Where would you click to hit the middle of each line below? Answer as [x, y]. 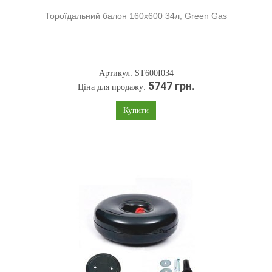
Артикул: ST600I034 [136, 73]
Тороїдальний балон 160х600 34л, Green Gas [136, 16]
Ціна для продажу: [113, 87]
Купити [136, 110]
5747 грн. [171, 86]
